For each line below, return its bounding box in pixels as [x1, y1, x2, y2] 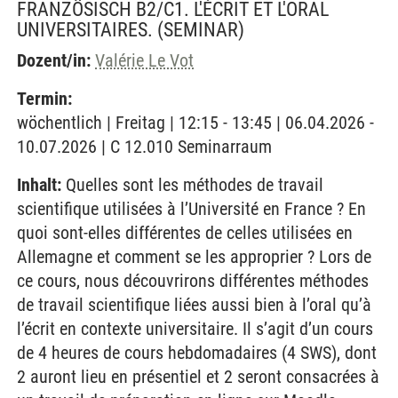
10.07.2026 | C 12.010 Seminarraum [17, 136, 272, 157]
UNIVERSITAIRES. [17, 19, 153, 41]
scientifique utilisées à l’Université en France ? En [17, 198, 366, 219]
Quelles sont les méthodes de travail [61, 174, 323, 195]
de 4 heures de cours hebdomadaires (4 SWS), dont [17, 342, 377, 363]
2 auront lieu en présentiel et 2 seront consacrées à [17, 366, 379, 387]
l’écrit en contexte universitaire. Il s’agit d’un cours [17, 318, 373, 339]
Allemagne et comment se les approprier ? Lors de [17, 246, 371, 267]
